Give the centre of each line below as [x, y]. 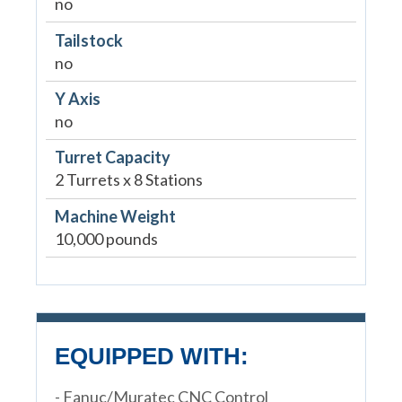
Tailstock [88, 40]
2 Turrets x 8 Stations [128, 180]
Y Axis [77, 98]
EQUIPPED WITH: [151, 356]
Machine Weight [115, 216]
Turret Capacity [112, 157]
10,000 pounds [106, 238]
